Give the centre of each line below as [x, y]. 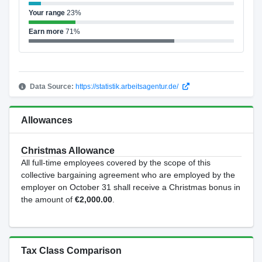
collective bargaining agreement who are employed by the [128, 175]
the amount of [48, 199]
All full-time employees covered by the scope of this [116, 163]
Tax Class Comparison [71, 251]
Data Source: [51, 87]
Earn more [46, 32]
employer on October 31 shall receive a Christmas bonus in [130, 187]
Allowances [46, 120]
